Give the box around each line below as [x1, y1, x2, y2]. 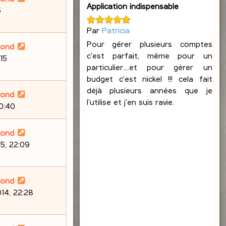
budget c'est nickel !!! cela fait [86, 73, 212, 83]
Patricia [101, 25, 130, 35]
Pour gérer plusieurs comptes [86, 38, 212, 48]
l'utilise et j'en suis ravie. [86, 96, 174, 106]
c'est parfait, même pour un [86, 50, 212, 60]
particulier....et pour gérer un [86, 62, 212, 72]
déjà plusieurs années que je [86, 85, 212, 95]
